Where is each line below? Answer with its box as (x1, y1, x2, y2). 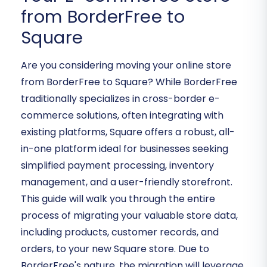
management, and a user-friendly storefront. (21, 175, 232, 190)
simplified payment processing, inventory (21, 159, 214, 173)
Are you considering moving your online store (21, 58, 231, 73)
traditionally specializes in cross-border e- (21, 92, 220, 106)
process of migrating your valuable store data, (21, 209, 238, 223)
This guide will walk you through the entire (21, 192, 215, 206)
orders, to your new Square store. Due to (21, 242, 209, 256)
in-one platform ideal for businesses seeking (21, 142, 228, 156)
